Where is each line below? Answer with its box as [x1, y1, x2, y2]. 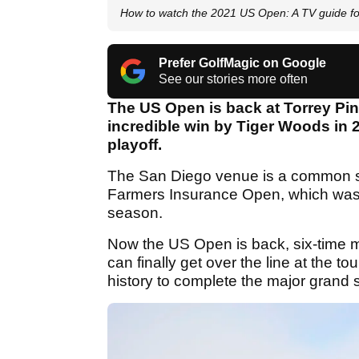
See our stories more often [159, 72, 308, 87]
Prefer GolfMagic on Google [159, 56, 326, 71]
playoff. [107, 136, 162, 154]
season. [107, 204, 163, 222]
